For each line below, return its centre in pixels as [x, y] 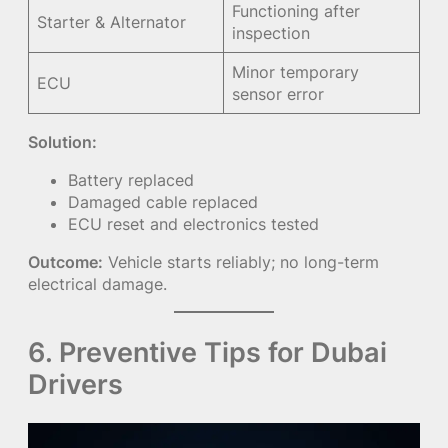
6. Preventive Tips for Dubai [207, 352]
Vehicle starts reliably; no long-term [241, 262]
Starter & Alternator [112, 22]
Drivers [75, 384]
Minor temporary [296, 72]
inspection [271, 33]
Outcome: [65, 262]
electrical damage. [97, 284]
